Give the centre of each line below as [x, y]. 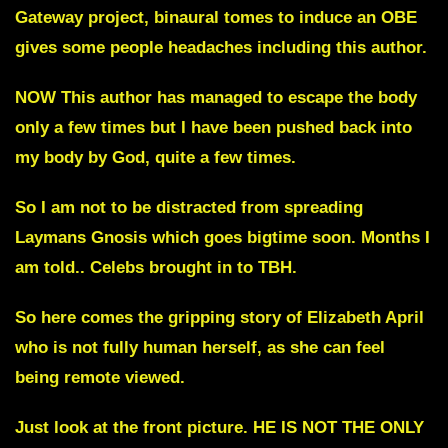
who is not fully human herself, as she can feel [200, 347]
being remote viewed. [100, 377]
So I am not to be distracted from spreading [189, 207]
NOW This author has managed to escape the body [216, 97]
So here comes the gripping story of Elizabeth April [219, 317]
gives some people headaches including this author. [221, 47]
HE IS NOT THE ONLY [336, 427]
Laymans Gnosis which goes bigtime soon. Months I [222, 237]
